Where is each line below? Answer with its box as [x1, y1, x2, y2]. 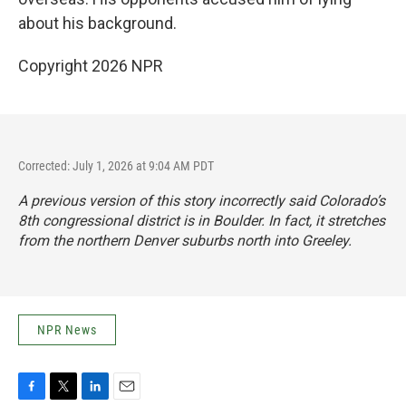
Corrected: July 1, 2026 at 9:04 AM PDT [18, 159, 214, 174]
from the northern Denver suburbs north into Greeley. [18, 232, 352, 250]
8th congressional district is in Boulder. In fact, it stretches [18, 212, 385, 230]
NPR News [37, 323, 97, 338]
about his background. [18, 14, 177, 34]
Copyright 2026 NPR [18, 56, 163, 76]
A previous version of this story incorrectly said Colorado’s [18, 192, 385, 210]
